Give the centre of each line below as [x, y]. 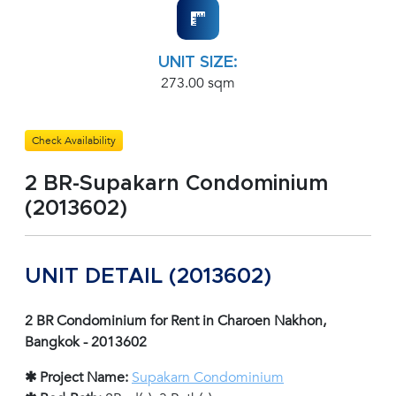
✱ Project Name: [76, 378]
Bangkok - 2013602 [86, 343]
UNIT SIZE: [198, 63]
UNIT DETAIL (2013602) [148, 277]
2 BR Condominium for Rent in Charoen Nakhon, [175, 321]
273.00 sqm [198, 84]
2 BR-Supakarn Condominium [176, 184]
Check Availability [74, 141]
